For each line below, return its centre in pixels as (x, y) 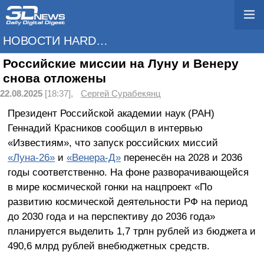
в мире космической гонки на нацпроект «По (110, 187)
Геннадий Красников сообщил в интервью (105, 128)
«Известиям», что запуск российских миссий (113, 142)
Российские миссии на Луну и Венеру (121, 64)
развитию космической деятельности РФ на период (127, 201)
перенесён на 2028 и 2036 (181, 157)
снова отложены (55, 78)
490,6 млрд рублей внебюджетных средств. (108, 245)
